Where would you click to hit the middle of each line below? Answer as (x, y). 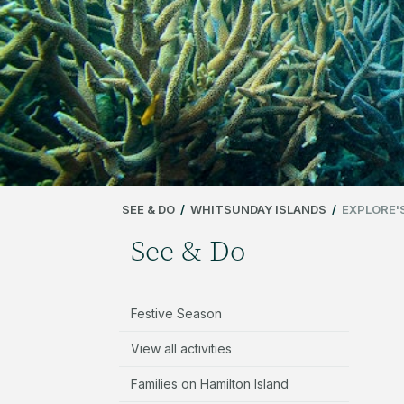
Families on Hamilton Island (210, 383)
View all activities (181, 348)
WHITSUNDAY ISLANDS (258, 209)
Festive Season (176, 313)
